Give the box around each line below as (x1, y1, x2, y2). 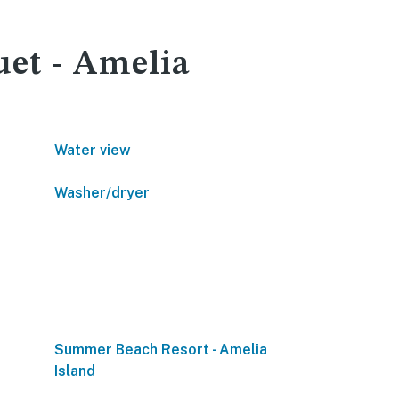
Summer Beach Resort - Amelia (54, 341, 267, 358)
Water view (54, 142, 131, 159)
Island (54, 362, 95, 379)
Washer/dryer (54, 184, 150, 201)
